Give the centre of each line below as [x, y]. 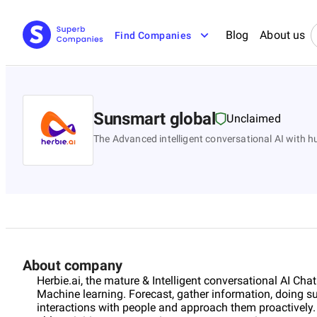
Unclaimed [254, 118]
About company [73, 265]
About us [283, 35]
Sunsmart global [155, 119]
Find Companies [153, 35]
